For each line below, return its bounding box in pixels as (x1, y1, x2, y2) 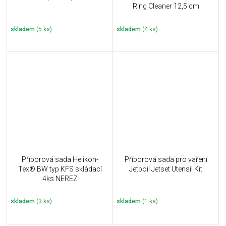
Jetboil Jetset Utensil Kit (129, 164, 202, 173)
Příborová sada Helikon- (21, 155, 98, 163)
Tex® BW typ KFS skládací (18, 164, 102, 173)
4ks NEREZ (42, 174, 78, 183)
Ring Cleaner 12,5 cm (132, 2, 199, 11)
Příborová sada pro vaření (124, 155, 207, 163)
